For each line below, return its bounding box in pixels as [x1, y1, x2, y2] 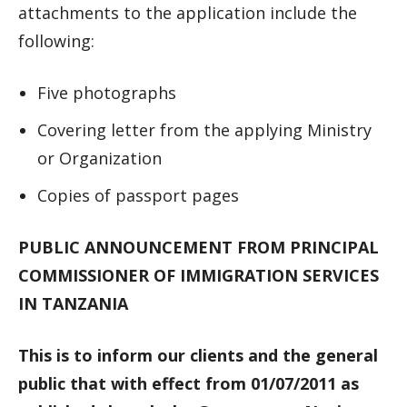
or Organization [37, 147, 162, 169]
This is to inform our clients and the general [18, 344, 378, 366]
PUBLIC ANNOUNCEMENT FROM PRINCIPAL [18, 236, 379, 258]
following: [18, 30, 94, 52]
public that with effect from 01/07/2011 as [18, 372, 359, 394]
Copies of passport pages [37, 184, 239, 206]
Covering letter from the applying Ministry [37, 119, 372, 141]
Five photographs [37, 82, 176, 104]
